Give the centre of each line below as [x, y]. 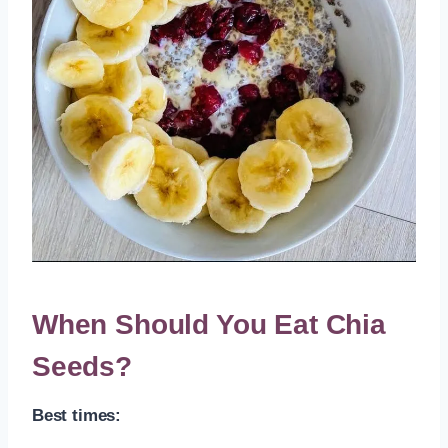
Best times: [77, 415]
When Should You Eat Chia [209, 324]
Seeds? [82, 366]
